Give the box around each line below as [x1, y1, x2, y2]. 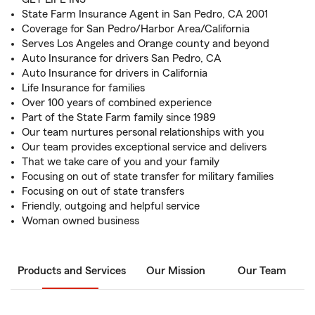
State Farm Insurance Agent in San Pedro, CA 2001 [22, 8, 268, 20]
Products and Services [18, 265, 126, 276]
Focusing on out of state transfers [22, 186, 184, 197]
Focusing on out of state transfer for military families [22, 171, 274, 182]
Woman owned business [22, 215, 139, 226]
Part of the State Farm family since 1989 [22, 112, 216, 123]
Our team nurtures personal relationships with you [22, 127, 264, 138]
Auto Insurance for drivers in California [22, 67, 207, 79]
